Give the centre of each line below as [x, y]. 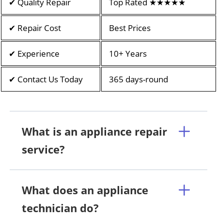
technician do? [60, 208]
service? [43, 149]
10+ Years [128, 53]
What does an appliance [85, 190]
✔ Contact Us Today [46, 79]
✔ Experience [34, 53]
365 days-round [139, 79]
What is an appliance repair [94, 131]
